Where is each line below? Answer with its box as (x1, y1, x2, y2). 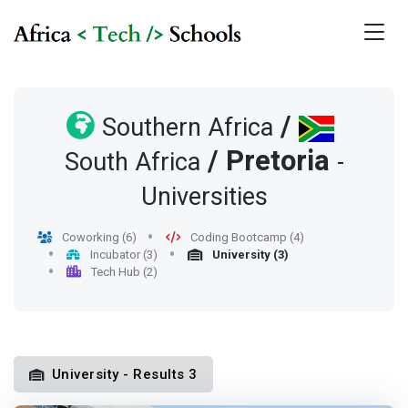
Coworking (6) (58, 230, 137, 245)
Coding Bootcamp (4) (188, 230, 305, 245)
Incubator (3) (87, 248, 158, 262)
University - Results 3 (51, 366, 198, 383)
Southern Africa (102, 110, 274, 147)
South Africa (64, 145, 200, 181)
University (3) (211, 248, 289, 262)
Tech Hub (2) (88, 265, 158, 280)
